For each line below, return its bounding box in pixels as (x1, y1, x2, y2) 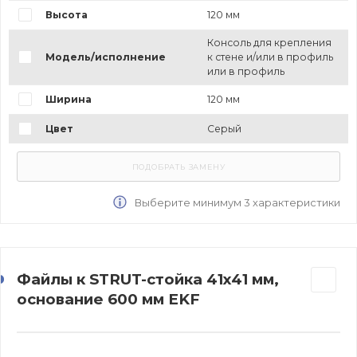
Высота (45, 8, 88, 21)
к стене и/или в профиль (206, 50, 333, 63)
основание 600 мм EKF (17, 289, 200, 308)
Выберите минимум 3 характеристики (132, 195, 340, 209)
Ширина (45, 92, 92, 105)
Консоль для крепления (206, 36, 331, 49)
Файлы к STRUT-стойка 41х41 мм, (17, 269, 279, 288)
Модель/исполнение (45, 50, 166, 63)
